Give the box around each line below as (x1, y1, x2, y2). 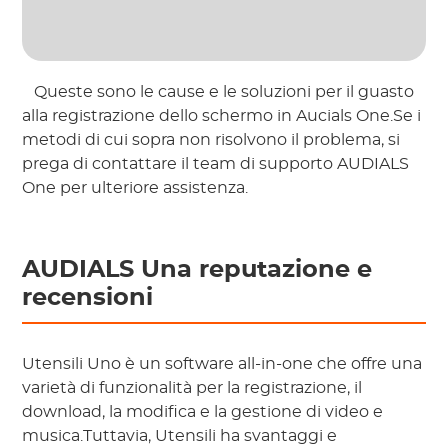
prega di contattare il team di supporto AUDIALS (22, 156, 410, 173)
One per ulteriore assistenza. (22, 180, 253, 197)
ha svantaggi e (220, 428, 338, 445)
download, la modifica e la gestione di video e (22, 404, 384, 421)
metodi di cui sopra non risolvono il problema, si (22, 132, 401, 149)
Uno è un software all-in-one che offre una (87, 356, 423, 373)
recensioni (22, 286, 154, 311)
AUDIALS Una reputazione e (22, 258, 373, 283)
